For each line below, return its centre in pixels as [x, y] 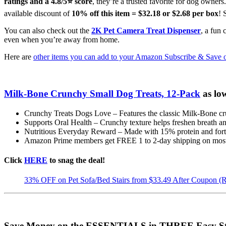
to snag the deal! [76, 160]
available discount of [37, 14]
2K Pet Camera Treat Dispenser [146, 31]
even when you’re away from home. [62, 40]
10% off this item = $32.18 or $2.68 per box [144, 14]
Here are [19, 57]
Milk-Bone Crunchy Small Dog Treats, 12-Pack [102, 94]
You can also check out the [48, 31]
